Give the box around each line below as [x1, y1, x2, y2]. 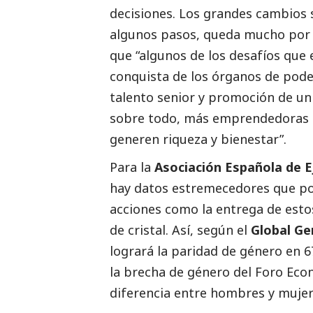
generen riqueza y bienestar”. [110, 131, 286, 148]
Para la [110, 159, 154, 176]
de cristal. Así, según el [110, 221, 251, 239]
